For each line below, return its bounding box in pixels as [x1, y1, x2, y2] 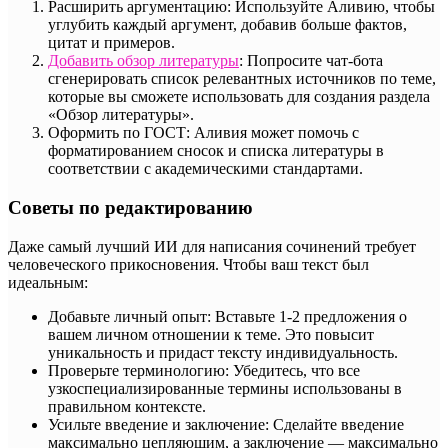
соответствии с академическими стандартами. [48, 160, 363, 178]
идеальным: [8, 273, 88, 291]
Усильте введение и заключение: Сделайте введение [48, 415, 404, 433]
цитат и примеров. [48, 34, 175, 52]
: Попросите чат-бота [239, 52, 383, 70]
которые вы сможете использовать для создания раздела [48, 88, 430, 106]
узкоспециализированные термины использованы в [48, 379, 402, 397]
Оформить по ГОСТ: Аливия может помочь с [48, 124, 359, 142]
